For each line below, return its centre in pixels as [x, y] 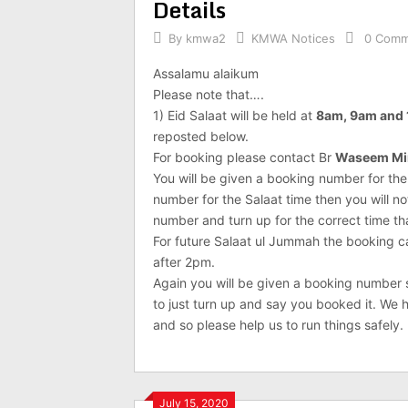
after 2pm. [184, 262]
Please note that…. [209, 94]
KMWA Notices [293, 38]
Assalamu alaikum [206, 73]
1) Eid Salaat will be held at [235, 115]
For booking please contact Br [244, 157]
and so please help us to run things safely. [278, 325]
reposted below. [201, 136]
